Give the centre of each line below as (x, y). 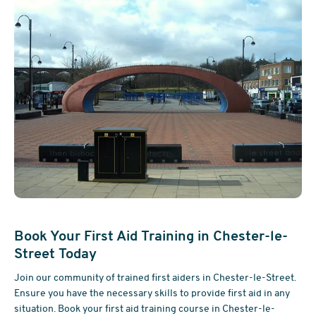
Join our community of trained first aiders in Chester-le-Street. (156, 278)
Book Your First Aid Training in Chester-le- (151, 236)
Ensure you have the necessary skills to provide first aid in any (152, 293)
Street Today (56, 254)
